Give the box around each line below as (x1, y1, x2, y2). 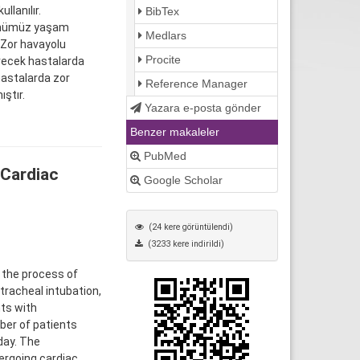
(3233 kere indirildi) (142, 238, 224, 249)
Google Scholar (140, 173, 223, 186)
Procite (141, 52, 181, 66)
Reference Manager (141, 76, 247, 90)
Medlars (141, 28, 186, 42)
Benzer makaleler (129, 125, 219, 138)
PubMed (140, 149, 186, 162)
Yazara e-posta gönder (141, 100, 261, 114)
